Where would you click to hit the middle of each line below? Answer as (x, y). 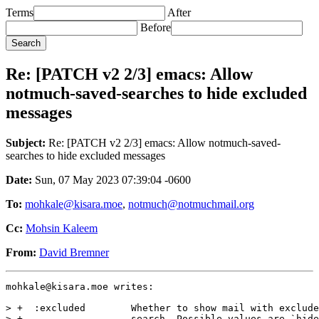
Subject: (26, 142)
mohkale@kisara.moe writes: (80, 286)
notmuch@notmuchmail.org (191, 204)
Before (156, 27)
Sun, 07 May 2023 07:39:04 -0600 (111, 179)
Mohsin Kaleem (62, 228)
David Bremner (74, 252)
